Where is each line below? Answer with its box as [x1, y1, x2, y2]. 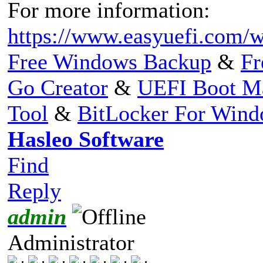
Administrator [8, 230, 134, 255]
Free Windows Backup [8, 49, 211, 74]
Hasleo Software [8, 126, 164, 151]
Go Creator [8, 75, 108, 100]
